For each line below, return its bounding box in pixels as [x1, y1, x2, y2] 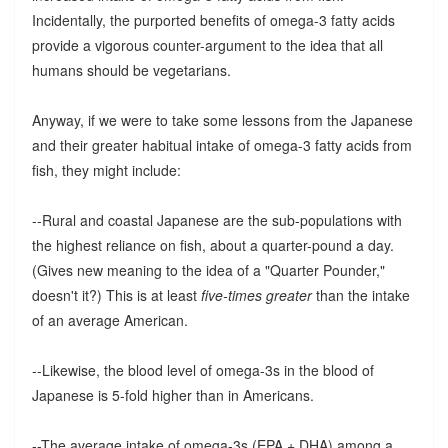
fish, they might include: [31, 159, 181, 180]
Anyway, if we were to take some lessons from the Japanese [31, 109, 413, 130]
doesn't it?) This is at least [31, 284, 201, 305]
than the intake [311, 284, 410, 305]
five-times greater [200, 284, 312, 305]
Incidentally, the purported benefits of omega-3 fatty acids [31, 9, 395, 30]
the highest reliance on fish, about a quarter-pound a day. [31, 234, 394, 255]
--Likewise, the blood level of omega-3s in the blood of [31, 359, 374, 380]
